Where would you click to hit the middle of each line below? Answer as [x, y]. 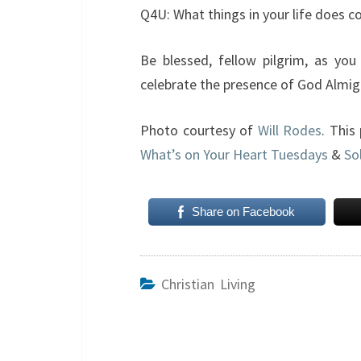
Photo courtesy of [199, 130]
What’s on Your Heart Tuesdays [236, 154]
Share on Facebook [244, 212]
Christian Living [208, 284]
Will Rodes [289, 130]
